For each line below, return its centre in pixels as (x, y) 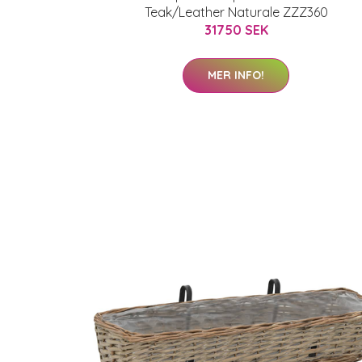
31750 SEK (236, 30)
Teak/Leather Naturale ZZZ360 (236, 12)
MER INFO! (236, 75)
